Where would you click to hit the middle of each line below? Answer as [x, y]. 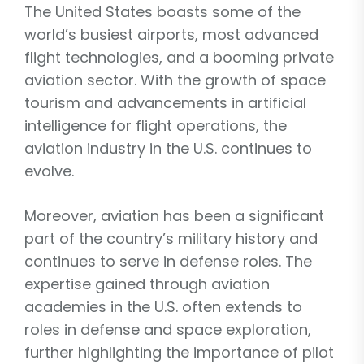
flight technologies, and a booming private [179, 57]
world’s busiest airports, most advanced [171, 34]
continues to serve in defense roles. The [168, 261]
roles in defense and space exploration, [168, 329]
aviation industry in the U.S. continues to [168, 148]
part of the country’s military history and [171, 238]
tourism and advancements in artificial [165, 102]
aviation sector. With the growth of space [175, 80]
